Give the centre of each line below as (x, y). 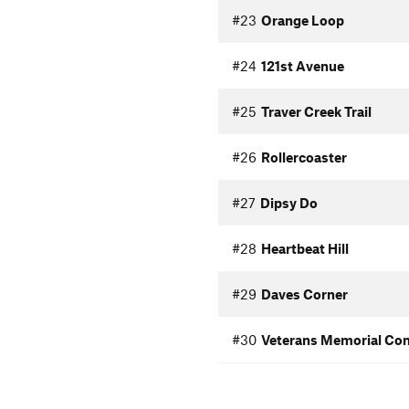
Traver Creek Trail (316, 111)
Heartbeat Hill (304, 248)
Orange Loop (302, 20)
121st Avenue (302, 66)
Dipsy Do (288, 203)
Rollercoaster (304, 157)
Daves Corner (304, 294)
